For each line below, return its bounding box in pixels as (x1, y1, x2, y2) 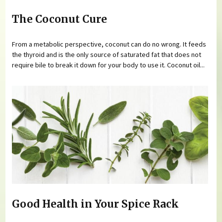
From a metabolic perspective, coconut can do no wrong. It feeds (12, 39, 207, 49)
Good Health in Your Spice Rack (12, 198, 179, 211)
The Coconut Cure (12, 12, 108, 26)
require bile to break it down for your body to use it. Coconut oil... (12, 60, 205, 69)
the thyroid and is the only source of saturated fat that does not (12, 50, 202, 59)
